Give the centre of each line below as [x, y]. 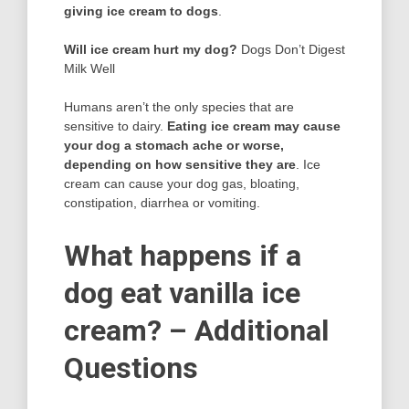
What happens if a [183, 255]
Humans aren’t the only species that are [179, 106]
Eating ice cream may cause [254, 126]
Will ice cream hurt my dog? [151, 49]
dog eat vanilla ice [182, 293]
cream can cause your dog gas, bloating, [182, 183]
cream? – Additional [196, 330]
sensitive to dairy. [115, 126]
